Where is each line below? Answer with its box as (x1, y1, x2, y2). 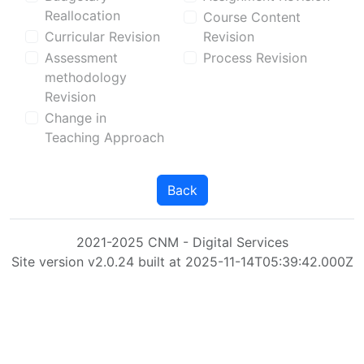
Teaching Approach (45, 129, 164, 145)
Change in (45, 110, 106, 126)
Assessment (45, 50, 118, 66)
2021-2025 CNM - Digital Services (76, 234, 288, 250)
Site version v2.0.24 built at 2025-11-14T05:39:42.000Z (11, 253, 353, 270)
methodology (45, 69, 127, 85)
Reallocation (45, 7, 120, 24)
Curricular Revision (45, 28, 160, 45)
